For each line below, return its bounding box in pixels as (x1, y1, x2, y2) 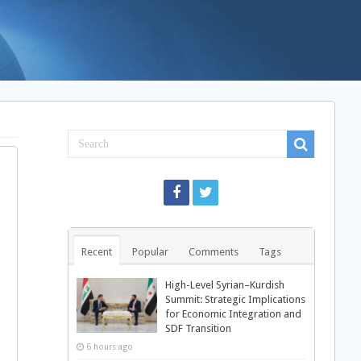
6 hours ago (85, 342, 133, 351)
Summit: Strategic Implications (164, 293, 305, 305)
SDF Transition (164, 322, 231, 334)
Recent (81, 246, 112, 258)
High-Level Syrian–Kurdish (164, 279, 284, 291)
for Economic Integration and (164, 308, 301, 320)
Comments (188, 246, 239, 258)
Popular (131, 246, 168, 258)
